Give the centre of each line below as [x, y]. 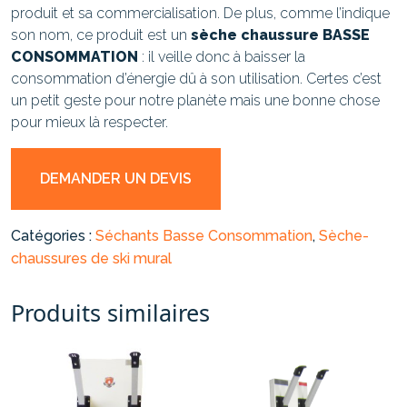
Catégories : [53, 235]
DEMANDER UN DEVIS [116, 178]
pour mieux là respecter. [89, 122]
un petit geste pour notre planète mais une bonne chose [195, 100]
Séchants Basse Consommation [204, 235]
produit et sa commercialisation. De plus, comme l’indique [200, 13]
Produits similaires [110, 312]
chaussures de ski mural [91, 258]
